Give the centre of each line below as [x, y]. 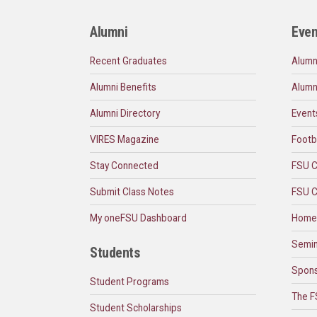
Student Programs [129, 282]
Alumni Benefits [123, 87]
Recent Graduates [128, 61]
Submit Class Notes [132, 192]
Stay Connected [124, 166]
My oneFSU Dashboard [138, 218]
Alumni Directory [125, 114]
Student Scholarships [136, 308]
